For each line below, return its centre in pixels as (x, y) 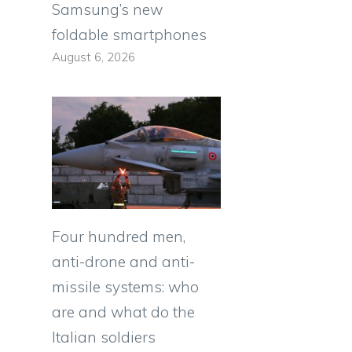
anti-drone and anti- (123, 262)
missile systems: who (125, 287)
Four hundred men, (119, 237)
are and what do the (123, 312)
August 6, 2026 (93, 57)
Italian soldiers (104, 337)
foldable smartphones (129, 34)
